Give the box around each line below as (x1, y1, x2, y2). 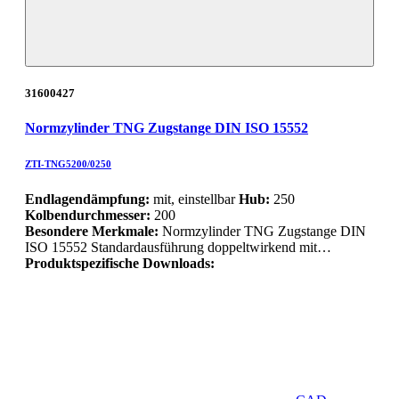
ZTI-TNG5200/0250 (25, 158, 111, 169)
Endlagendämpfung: (25, 191, 150, 207)
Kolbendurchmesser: (25, 207, 151, 223)
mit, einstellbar (150, 191, 239, 207)
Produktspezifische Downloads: (25, 255, 215, 271)
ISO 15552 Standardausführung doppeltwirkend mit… (25, 239, 331, 255)
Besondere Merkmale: (25, 223, 162, 239)
